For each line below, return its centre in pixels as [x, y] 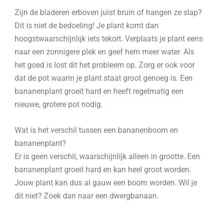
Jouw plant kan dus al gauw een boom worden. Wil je [106, 183]
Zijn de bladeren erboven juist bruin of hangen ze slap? [108, 13]
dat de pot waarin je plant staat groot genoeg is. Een [104, 78]
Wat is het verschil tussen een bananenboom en [96, 130]
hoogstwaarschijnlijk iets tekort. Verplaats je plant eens [109, 39]
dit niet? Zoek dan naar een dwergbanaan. [87, 196]
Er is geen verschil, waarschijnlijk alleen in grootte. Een [107, 157]
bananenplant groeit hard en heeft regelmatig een [99, 91]
